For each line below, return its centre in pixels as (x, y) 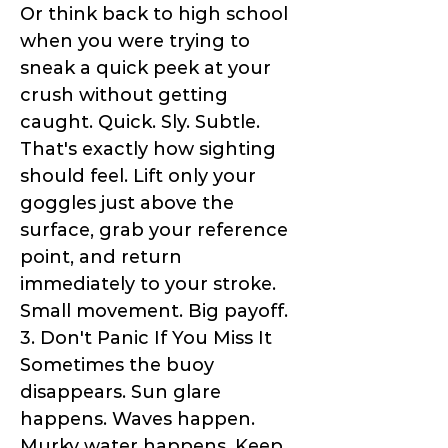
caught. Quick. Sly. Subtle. (140, 122)
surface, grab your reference (154, 230)
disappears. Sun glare (120, 392)
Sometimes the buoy (117, 365)
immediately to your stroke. (148, 284)
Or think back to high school (154, 14)
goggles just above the (127, 203)
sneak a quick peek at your (145, 68)
